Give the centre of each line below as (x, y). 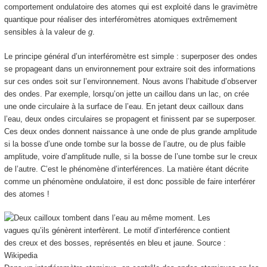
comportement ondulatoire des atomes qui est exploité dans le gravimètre (131, 7)
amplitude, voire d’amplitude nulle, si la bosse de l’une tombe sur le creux (131, 156)
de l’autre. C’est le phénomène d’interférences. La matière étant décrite (126, 169)
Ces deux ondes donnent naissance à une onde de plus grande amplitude (130, 131)
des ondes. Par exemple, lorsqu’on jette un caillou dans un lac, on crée (126, 94)
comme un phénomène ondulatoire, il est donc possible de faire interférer (129, 181)
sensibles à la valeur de (46, 32)
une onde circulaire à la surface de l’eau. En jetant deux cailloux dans (124, 106)
